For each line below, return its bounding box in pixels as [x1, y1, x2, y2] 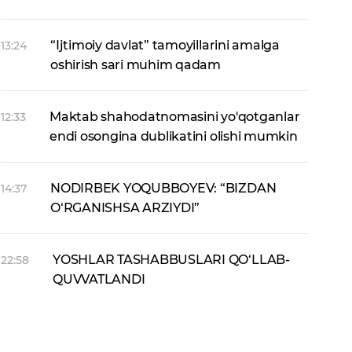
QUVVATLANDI [53, 272, 145, 287]
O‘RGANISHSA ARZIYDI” [50, 200, 200, 215]
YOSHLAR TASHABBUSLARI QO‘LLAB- [53, 252, 290, 267]
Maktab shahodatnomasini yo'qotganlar [49, 109, 300, 124]
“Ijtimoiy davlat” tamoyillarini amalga [50, 38, 280, 53]
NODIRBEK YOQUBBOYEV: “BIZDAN [50, 181, 277, 196]
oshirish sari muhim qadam [50, 57, 221, 72]
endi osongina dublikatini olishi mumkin [49, 129, 298, 144]
